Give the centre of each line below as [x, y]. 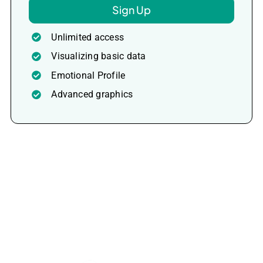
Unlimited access [88, 37]
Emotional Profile [88, 75]
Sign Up [131, 9]
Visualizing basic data [99, 56]
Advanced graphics [92, 95]
